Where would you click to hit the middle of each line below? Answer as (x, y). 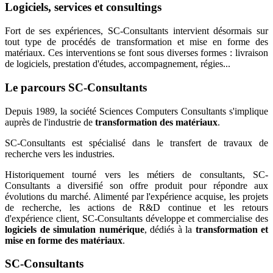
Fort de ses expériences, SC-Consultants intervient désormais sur (136, 31)
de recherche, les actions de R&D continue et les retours (136, 207)
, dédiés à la (170, 229)
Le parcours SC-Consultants (76, 87)
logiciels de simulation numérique (75, 229)
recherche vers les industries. (60, 154)
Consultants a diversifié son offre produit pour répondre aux (136, 185)
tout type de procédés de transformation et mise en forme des (136, 42)
